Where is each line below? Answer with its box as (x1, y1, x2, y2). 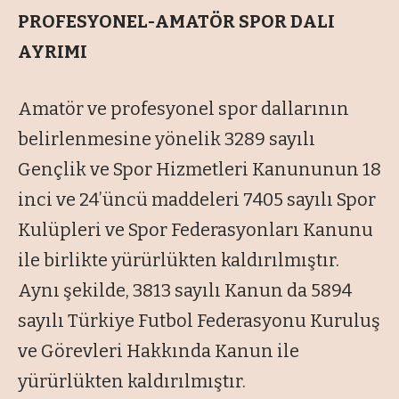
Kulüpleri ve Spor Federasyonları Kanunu (18, 219, 373, 241)
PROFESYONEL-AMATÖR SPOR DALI (18, 11, 335, 33)
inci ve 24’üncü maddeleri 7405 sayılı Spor (18, 189, 376, 211)
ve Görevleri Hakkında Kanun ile (18, 340, 299, 362)
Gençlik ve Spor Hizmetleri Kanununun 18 (18, 159, 381, 181)
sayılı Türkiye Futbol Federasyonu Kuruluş (18, 310, 380, 332)
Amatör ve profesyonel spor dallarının (18, 98, 349, 120)
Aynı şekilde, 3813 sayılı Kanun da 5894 (18, 280, 352, 302)
